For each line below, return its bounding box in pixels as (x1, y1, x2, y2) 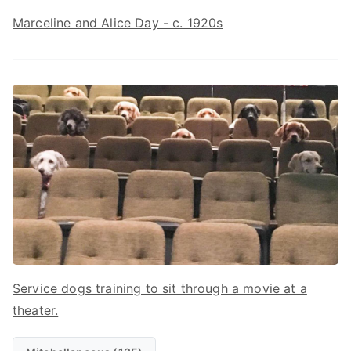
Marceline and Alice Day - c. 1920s (13, 14, 223, 31)
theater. (13, 302, 59, 318)
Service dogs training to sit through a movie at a (13, 280, 307, 296)
